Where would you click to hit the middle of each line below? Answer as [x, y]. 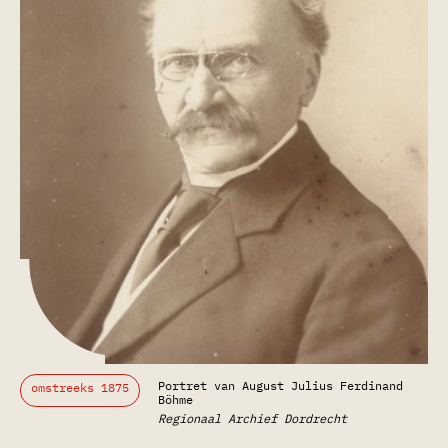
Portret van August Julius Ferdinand [280, 386]
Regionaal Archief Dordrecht [252, 419]
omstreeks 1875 [80, 388]
